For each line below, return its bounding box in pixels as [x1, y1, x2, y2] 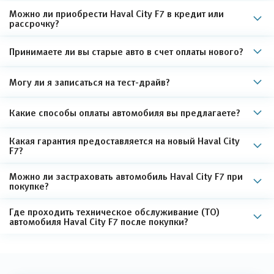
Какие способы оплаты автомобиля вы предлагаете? [9, 106, 240, 118]
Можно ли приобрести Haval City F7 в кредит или [9, 7, 224, 19]
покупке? [9, 180, 49, 191]
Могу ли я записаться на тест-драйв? [9, 76, 170, 87]
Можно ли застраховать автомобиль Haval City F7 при [9, 170, 243, 182]
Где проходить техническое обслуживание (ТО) [9, 206, 220, 217]
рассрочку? [9, 17, 59, 29]
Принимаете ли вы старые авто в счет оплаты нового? [9, 45, 243, 57]
